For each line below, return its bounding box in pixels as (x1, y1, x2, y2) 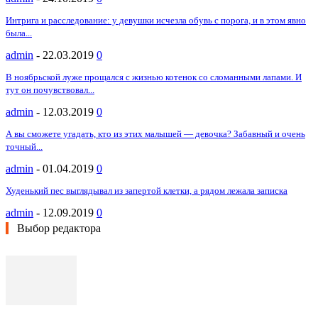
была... (6, 27, 32, 38)
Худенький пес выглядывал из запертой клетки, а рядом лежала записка (6, 185, 287, 196)
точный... (6, 141, 43, 152)
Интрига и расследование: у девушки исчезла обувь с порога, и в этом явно (6, 14, 306, 26)
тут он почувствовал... (6, 84, 94, 95)
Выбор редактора (17, 221, 101, 234)
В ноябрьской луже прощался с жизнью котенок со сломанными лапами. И (6, 71, 302, 82)
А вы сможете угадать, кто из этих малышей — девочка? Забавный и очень (6, 128, 305, 139)
